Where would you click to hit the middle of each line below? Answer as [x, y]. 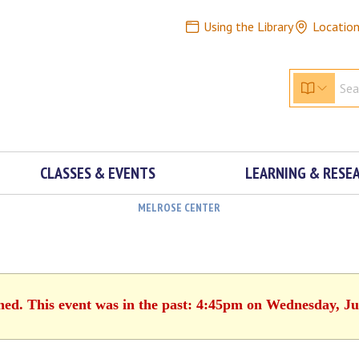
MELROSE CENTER [179, 208]
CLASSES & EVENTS [97, 173]
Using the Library [248, 26]
